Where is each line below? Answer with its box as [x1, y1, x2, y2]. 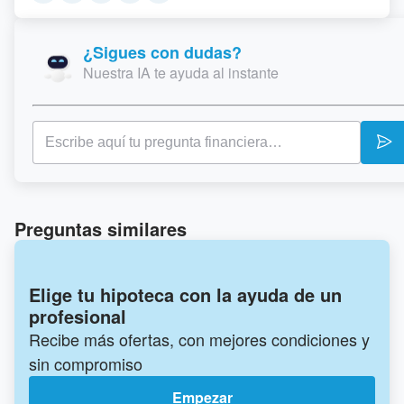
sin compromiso [29, 352, 142, 376]
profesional [29, 303, 126, 330]
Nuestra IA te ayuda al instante [83, 62, 279, 83]
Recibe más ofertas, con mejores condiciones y [29, 327, 370, 352]
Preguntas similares [14, 216, 187, 242]
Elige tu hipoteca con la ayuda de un [29, 281, 342, 308]
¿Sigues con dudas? [83, 41, 242, 64]
